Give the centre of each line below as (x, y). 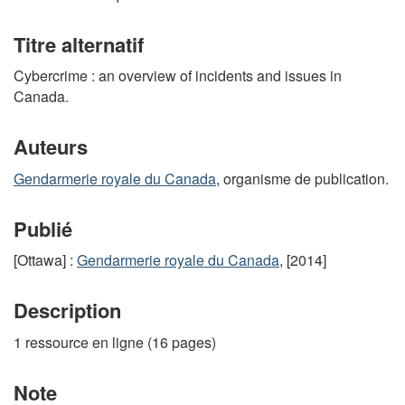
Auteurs (51, 146)
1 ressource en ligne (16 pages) (115, 342)
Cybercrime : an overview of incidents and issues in (178, 75)
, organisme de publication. (302, 178)
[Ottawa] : (45, 260)
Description (67, 310)
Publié (43, 228)
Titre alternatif (79, 44)
